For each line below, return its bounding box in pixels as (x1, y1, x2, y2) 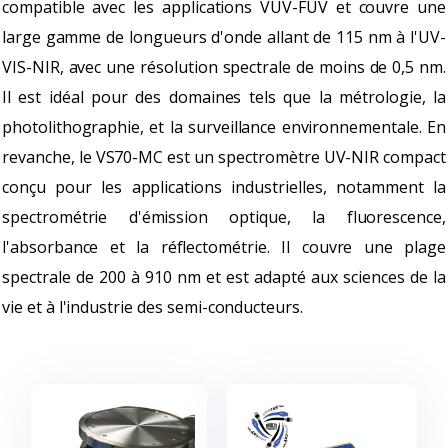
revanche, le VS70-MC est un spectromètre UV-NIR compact (2, 146, 446, 168)
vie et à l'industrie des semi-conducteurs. (2, 296, 303, 318)
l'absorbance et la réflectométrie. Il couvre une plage (2, 236, 446, 258)
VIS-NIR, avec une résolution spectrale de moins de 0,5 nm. (2, 56, 446, 78)
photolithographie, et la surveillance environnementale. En (2, 116, 446, 138)
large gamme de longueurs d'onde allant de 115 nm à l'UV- (2, 26, 446, 48)
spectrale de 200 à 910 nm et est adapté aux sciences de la (2, 266, 446, 288)
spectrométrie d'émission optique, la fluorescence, (2, 206, 446, 228)
